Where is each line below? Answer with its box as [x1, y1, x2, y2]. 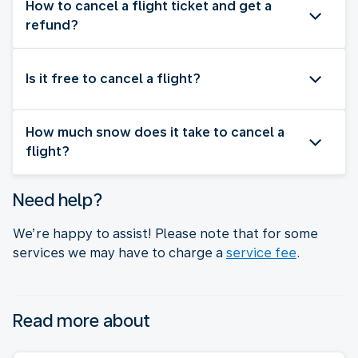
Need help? [13, 189, 103, 210]
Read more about [13, 309, 150, 331]
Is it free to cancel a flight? [26, 70, 201, 86]
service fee [226, 245, 296, 261]
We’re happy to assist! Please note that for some [13, 225, 318, 241]
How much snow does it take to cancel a [26, 124, 284, 140]
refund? [26, 17, 78, 33]
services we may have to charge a [13, 245, 226, 261]
